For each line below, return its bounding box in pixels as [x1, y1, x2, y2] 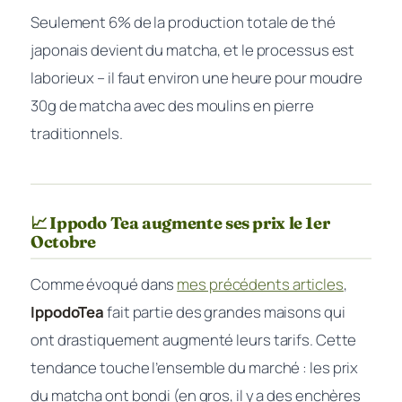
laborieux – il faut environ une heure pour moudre [31, 67, 363, 88]
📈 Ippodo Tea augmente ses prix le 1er [31, 212, 330, 233]
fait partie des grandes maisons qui [104, 301, 345, 322]
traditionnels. [31, 123, 123, 144]
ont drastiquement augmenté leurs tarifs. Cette [31, 329, 357, 350]
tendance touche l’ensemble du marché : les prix [31, 357, 359, 378]
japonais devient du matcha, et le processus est [31, 39, 355, 60]
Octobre [31, 231, 96, 252]
